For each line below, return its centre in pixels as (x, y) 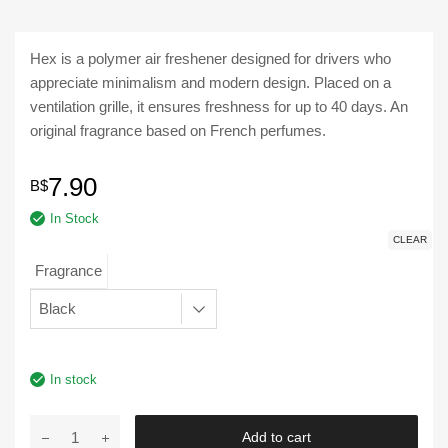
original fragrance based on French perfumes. (178, 131)
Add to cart (276, 436)
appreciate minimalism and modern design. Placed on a (210, 83)
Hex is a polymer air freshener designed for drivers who (210, 59)
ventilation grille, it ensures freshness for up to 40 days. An (219, 107)
